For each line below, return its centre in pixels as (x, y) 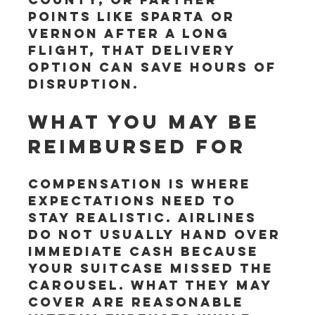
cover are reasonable (139, 302)
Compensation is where (143, 184)
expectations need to (135, 201)
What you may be (149, 122)
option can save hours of (156, 67)
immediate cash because (147, 251)
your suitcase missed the (154, 268)
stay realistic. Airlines (146, 218)
